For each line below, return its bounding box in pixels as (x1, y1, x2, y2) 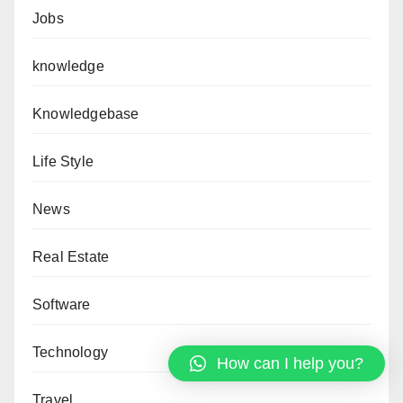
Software (32, 296, 91, 312)
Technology (32, 344, 108, 360)
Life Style (32, 153, 94, 169)
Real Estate (32, 248, 110, 264)
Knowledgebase (32, 105, 139, 121)
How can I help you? (217, 354, 363, 372)
